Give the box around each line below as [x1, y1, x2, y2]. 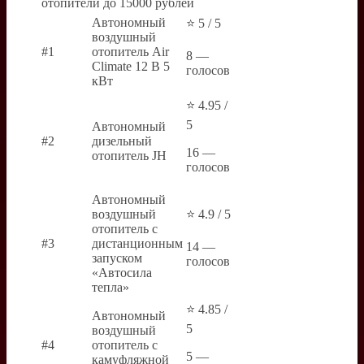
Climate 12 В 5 [92, 59, 170, 73]
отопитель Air [92, 45, 169, 58]
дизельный [92, 134, 152, 148]
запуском [92, 251, 142, 265]
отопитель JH [92, 149, 167, 162]
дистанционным [92, 236, 183, 250]
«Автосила [92, 266, 152, 279]
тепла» [92, 280, 129, 294]
